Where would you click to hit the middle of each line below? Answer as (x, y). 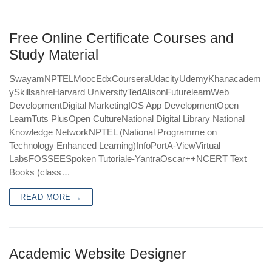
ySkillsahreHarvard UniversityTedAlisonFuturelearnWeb (119, 92)
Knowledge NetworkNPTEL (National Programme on (113, 132)
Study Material (54, 55)
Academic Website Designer (98, 254)
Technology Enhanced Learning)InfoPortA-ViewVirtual (115, 146)
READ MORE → (51, 197)
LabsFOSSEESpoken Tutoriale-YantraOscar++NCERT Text (128, 159)
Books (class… (40, 172)
